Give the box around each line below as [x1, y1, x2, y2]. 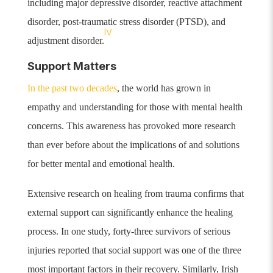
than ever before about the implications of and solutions [27, 140, 239, 151]
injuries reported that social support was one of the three [27, 245, 241, 256]
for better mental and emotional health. [27, 158, 175, 169]
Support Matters [27, 60, 116, 73]
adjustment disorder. [27, 35, 104, 46]
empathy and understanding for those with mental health [27, 102, 243, 113]
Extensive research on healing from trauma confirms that [27, 188, 244, 199]
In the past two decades [27, 83, 117, 94]
